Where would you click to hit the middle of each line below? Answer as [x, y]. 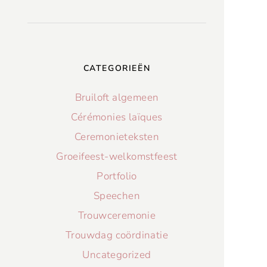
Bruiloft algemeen [117, 97]
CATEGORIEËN [117, 68]
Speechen [117, 196]
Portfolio [117, 176]
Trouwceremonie [117, 215]
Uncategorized [117, 255]
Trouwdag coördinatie [117, 235]
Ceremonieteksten [117, 137]
